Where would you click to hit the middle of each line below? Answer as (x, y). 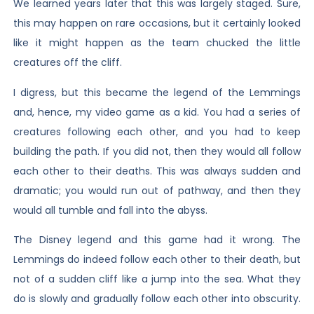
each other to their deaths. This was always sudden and (157, 171)
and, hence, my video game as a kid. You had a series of (157, 112)
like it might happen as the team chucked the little (157, 43)
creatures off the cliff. (67, 63)
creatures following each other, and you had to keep (157, 131)
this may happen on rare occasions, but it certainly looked (157, 23)
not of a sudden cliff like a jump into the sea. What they (157, 279)
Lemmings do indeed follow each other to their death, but (157, 259)
